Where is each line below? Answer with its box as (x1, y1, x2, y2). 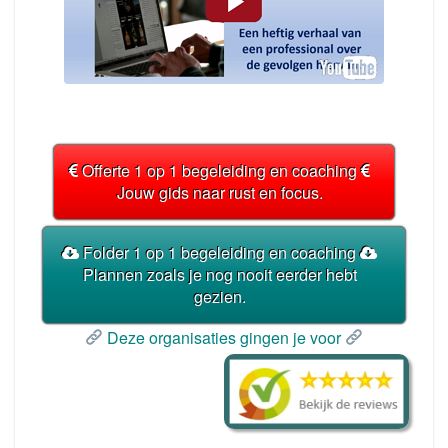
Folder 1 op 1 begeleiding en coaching (79, 240, 360, 264)
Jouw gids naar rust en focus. (116, 180, 323, 204)
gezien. (193, 284, 246, 308)
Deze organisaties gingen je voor (103, 325, 345, 349)
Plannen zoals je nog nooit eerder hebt (82, 262, 357, 286)
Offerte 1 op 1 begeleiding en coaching (78, 158, 361, 182)
